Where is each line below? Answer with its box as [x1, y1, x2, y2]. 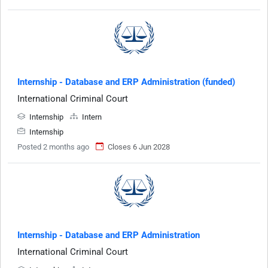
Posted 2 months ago [17, 142, 89, 151]
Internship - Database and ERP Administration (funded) [17, 76, 235, 87]
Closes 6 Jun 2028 [108, 142, 170, 151]
